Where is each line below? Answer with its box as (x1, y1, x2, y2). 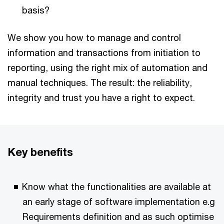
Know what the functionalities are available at (22, 180, 211, 192)
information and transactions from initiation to (7, 46, 200, 58)
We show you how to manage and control (7, 31, 181, 43)
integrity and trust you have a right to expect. (7, 91, 195, 103)
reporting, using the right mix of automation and (7, 61, 207, 73)
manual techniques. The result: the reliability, (7, 76, 192, 88)
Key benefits (7, 145, 73, 158)
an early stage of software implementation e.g (22, 195, 215, 207)
